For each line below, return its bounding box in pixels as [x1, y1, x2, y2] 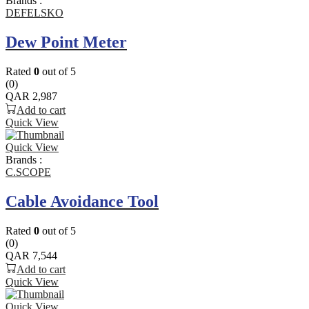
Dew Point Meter [6, 33, 127, 52]
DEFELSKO [6, 7, 63, 19]
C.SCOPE [6, 166, 51, 179]
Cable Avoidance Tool [6, 192, 159, 211]
